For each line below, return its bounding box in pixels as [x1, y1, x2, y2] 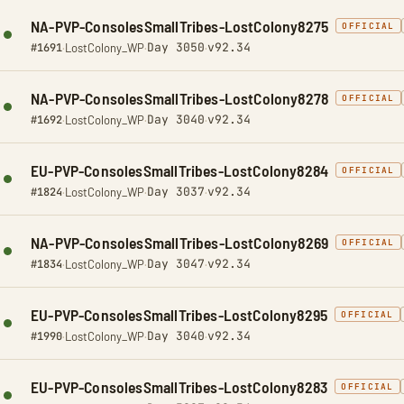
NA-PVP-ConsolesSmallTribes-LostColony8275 [31, 16, 329, 36]
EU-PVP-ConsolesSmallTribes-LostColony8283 [31, 377, 328, 397]
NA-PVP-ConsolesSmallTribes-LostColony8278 [31, 88, 329, 108]
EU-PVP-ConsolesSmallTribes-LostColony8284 [31, 161, 329, 180]
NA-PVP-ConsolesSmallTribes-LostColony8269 [31, 233, 329, 252]
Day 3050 [147, 40, 205, 55]
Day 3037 [147, 184, 205, 199]
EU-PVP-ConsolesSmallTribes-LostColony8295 [31, 305, 328, 325]
